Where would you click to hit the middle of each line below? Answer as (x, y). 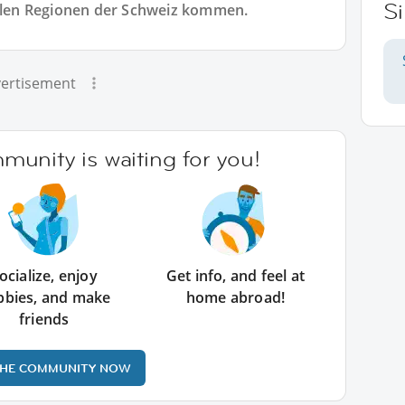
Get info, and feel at (235, 276)
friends (44, 319)
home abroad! (235, 297)
